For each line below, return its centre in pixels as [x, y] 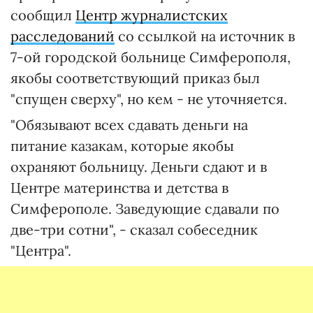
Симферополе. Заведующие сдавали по [145, 209]
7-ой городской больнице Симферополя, [151, 57]
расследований [63, 36]
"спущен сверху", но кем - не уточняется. [149, 99]
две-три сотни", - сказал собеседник [134, 230]
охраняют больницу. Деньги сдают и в [139, 167]
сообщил [43, 15]
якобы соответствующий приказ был [135, 78]
